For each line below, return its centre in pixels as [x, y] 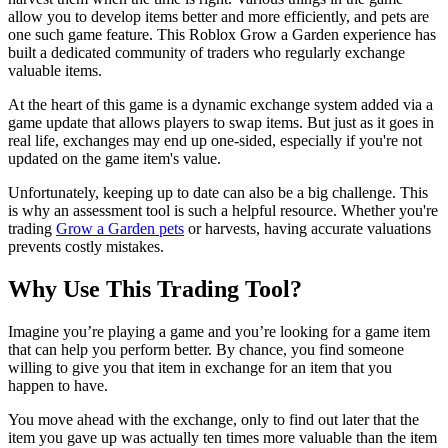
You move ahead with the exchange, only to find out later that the [213, 420]
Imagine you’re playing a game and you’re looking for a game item [219, 332]
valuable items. [55, 71]
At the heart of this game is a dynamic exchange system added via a [220, 105]
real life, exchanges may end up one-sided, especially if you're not [215, 141]
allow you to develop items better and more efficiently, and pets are [218, 17]
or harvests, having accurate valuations [307, 229]
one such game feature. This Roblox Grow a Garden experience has [222, 35]
